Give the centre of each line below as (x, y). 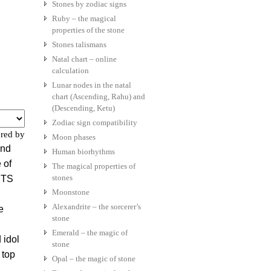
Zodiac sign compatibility (95, 123)
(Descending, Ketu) (83, 108)
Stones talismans (79, 45)
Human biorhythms (83, 152)
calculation (70, 71)
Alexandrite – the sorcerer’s (96, 207)
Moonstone (71, 192)
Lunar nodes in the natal (92, 85)
